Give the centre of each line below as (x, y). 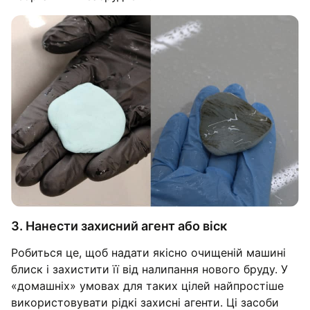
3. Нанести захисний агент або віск (119, 226)
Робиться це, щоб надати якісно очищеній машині (148, 253)
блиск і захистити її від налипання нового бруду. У (149, 270)
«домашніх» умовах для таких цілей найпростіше (147, 286)
